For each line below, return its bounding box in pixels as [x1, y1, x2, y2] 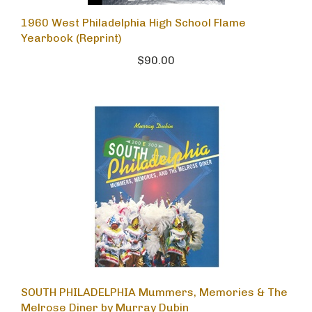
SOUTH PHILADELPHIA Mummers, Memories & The [21, 286, 288, 300]
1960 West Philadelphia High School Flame [21, 17, 246, 31]
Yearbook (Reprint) [21, 32, 122, 46]
